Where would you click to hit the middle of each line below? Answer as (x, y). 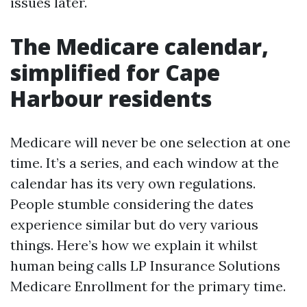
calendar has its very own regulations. (133, 183)
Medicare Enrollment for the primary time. (148, 286)
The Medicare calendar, (139, 46)
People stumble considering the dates (132, 204)
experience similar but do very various (134, 224)
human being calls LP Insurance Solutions (145, 266)
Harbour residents (111, 98)
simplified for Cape (115, 72)
